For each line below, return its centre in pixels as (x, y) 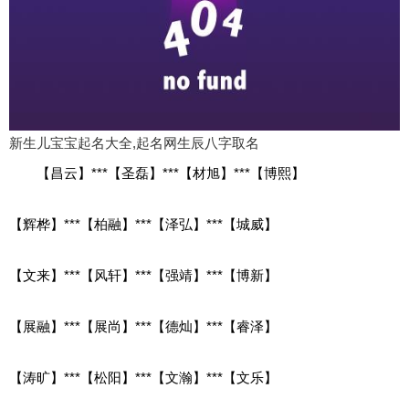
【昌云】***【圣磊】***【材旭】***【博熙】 (171, 173)
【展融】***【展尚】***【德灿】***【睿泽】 (143, 326)
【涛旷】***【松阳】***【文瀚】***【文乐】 (143, 377)
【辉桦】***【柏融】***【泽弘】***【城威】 (143, 224)
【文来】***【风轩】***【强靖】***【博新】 (143, 275)
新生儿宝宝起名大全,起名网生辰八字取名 (134, 142)
